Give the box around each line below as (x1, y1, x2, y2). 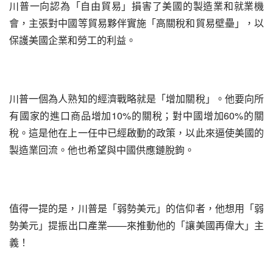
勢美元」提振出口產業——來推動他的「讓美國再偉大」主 (9, 218, 264, 232)
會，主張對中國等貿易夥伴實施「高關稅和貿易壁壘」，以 (9, 16, 264, 30)
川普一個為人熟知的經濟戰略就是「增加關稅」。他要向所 (9, 91, 264, 105)
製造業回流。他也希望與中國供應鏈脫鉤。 (9, 143, 194, 157)
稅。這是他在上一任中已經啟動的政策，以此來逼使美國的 (9, 126, 264, 140)
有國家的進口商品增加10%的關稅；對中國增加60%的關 (9, 108, 264, 122)
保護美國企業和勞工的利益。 (9, 33, 136, 47)
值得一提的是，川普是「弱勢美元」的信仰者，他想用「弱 (9, 201, 264, 215)
